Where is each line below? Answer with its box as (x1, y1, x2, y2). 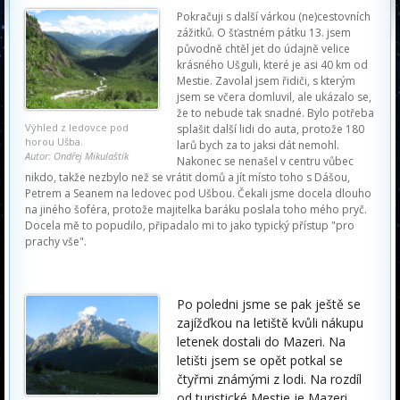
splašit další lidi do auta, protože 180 (177, 121, 364, 137)
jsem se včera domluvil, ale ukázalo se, (177, 89, 371, 104)
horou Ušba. (25, 134, 83, 148)
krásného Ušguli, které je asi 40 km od (177, 57, 368, 72)
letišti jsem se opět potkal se (177, 352, 343, 369)
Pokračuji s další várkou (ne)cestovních (177, 9, 371, 24)
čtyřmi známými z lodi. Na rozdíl (177, 371, 362, 387)
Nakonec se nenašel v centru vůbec (177, 154, 354, 169)
